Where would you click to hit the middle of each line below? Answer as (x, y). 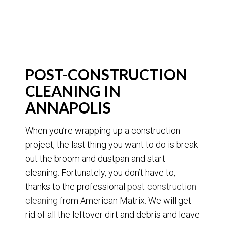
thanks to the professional (76, 187)
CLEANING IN (73, 91)
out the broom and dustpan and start (95, 159)
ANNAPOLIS (68, 108)
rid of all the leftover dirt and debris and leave (113, 215)
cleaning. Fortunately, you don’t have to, (100, 173)
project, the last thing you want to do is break (111, 145)
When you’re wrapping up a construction (103, 131)
